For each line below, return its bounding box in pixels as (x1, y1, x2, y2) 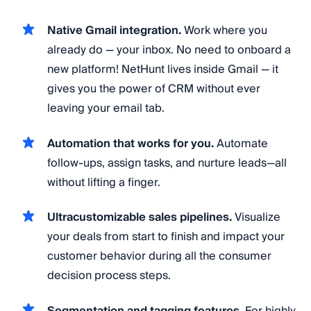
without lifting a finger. (47, 172, 160, 192)
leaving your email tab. (47, 99, 165, 119)
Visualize (232, 208, 280, 228)
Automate (214, 133, 268, 153)
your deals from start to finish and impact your (47, 227, 285, 247)
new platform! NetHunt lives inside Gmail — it (47, 60, 278, 80)
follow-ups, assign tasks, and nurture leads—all (47, 153, 287, 173)
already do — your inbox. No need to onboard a (47, 40, 291, 60)
